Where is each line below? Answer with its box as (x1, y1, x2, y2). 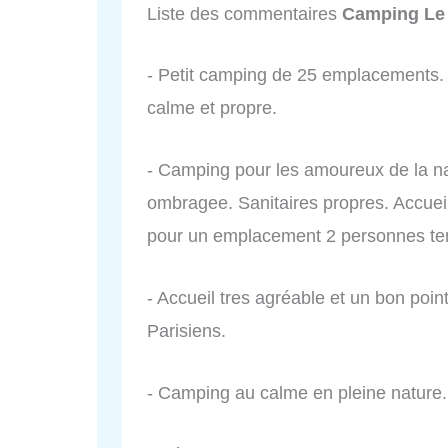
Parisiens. (147, 320, 226, 341)
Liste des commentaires (147, 3, 342, 24)
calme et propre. (147, 98, 277, 119)
